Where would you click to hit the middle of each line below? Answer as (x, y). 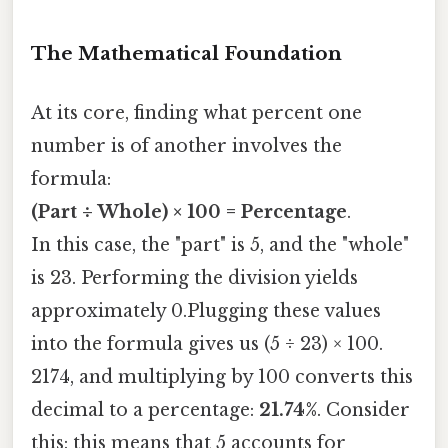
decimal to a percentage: (145, 410)
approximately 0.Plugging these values (206, 311)
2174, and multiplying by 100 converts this (222, 377)
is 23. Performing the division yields (194, 278)
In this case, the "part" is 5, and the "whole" (220, 245)
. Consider (363, 410)
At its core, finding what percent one (196, 113)
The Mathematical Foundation (186, 53)
